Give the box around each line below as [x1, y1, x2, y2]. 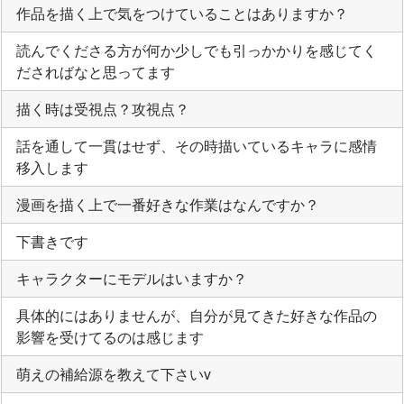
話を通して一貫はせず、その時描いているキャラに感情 [16, 134, 377, 156]
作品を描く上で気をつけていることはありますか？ [16, 2, 348, 23]
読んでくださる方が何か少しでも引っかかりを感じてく [16, 39, 377, 60]
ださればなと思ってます [16, 60, 175, 82]
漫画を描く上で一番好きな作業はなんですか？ [16, 193, 319, 215]
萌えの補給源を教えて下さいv [16, 363, 211, 384]
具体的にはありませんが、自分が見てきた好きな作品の [16, 304, 377, 326]
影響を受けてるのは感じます [16, 326, 204, 347]
